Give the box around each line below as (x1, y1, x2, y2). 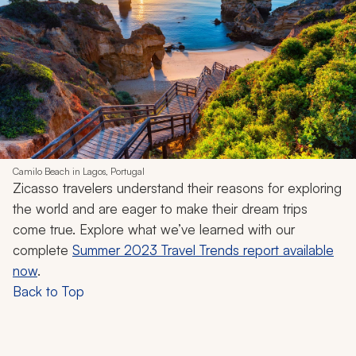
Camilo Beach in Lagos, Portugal (13, 165, 145, 178)
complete (13, 242, 72, 259)
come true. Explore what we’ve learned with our (13, 221, 295, 238)
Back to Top (13, 283, 84, 300)
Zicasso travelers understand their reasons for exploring (13, 180, 342, 197)
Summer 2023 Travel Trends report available (72, 242, 334, 259)
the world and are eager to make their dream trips (13, 200, 308, 218)
